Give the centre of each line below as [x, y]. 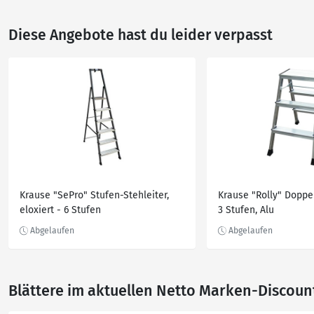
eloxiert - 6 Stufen [60, 210]
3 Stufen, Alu [246, 210]
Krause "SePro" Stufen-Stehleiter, [94, 195]
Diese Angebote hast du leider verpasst [141, 35]
